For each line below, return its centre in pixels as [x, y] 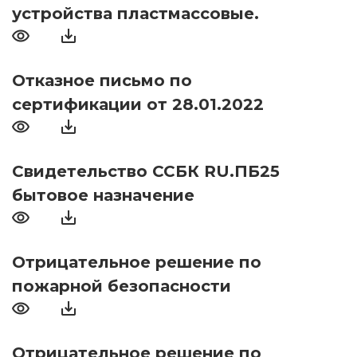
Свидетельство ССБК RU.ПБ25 [146, 172]
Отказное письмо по [102, 81]
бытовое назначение [103, 196]
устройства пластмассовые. [135, 14]
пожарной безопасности [122, 286]
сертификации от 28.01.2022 [138, 105]
